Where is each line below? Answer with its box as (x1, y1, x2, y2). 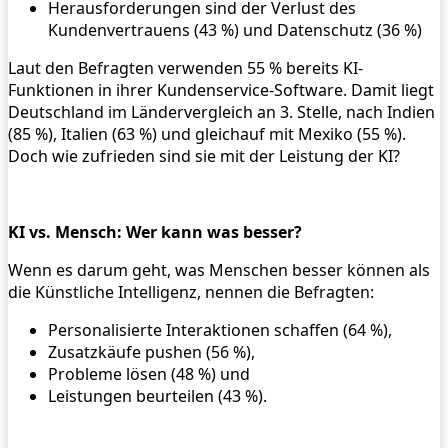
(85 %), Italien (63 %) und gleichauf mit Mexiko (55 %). (8, 123, 406, 146)
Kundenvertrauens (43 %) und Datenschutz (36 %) (48, 19, 422, 42)
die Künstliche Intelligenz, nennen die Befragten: (8, 281, 374, 304)
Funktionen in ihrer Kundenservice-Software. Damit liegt (8, 79, 434, 102)
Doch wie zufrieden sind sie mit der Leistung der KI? (8, 145, 400, 168)
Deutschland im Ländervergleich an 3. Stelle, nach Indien (8, 101, 435, 124)
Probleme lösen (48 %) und (48, 363, 250, 386)
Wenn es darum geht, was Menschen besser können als (8, 259, 430, 282)
